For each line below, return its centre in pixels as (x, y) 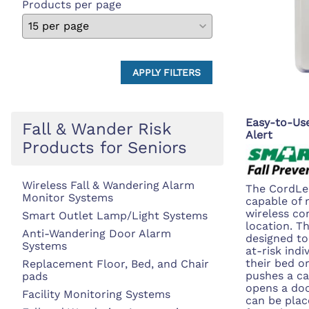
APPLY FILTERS (167, 72)
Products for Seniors (104, 147)
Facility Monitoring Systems (96, 294)
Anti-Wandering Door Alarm (97, 233)
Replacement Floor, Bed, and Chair (116, 263)
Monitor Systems (68, 197)
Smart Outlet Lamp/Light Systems (115, 215)
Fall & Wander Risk (97, 129)
